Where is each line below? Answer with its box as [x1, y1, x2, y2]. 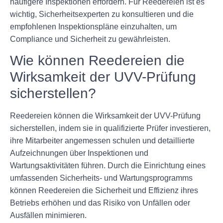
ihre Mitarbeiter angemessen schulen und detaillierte [10, 136, 195, 145]
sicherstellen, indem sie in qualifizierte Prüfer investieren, [10, 123, 211, 132]
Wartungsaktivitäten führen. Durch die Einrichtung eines [10, 161, 206, 170]
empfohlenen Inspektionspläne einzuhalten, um [10, 22, 177, 31]
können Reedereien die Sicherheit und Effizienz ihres [10, 186, 198, 195]
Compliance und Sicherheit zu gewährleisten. [10, 34, 170, 43]
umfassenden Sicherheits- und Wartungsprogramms [10, 173, 193, 182]
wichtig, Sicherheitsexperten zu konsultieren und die [10, 9, 194, 18]
